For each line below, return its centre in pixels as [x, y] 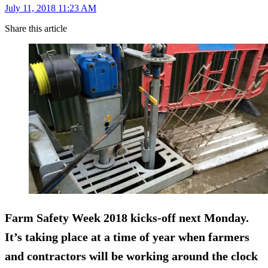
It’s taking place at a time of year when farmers [127, 237]
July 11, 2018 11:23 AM [51, 8]
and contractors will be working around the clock [131, 256]
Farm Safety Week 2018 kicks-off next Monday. [127, 217]
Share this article [36, 28]
